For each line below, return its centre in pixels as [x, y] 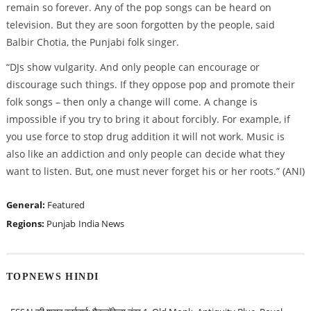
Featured [66, 204]
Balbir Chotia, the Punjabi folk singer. [92, 42]
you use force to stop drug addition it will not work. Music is [145, 136]
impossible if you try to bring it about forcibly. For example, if [148, 119]
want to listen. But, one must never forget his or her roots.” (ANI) [155, 171]
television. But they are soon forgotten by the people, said [140, 24]
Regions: [26, 223]
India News [101, 223]
